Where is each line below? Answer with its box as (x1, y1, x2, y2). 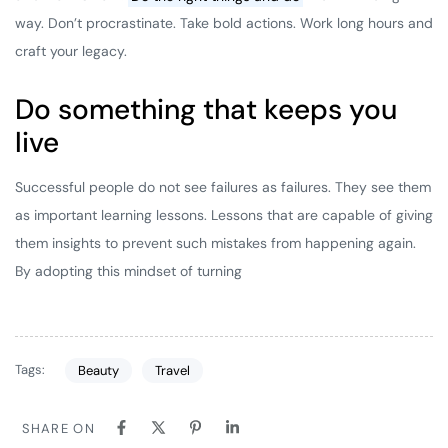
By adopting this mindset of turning (15, 262, 242, 281)
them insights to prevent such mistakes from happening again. (15, 234, 416, 253)
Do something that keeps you (15, 91, 397, 129)
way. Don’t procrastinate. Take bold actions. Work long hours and (15, 14, 433, 33)
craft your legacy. (15, 42, 127, 61)
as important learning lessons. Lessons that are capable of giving (15, 206, 433, 225)
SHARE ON (21, 420, 95, 438)
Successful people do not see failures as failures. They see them (15, 178, 431, 197)
